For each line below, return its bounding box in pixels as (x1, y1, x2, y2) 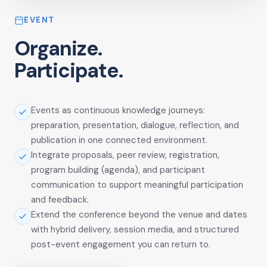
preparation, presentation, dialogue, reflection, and (31, 119, 239, 132)
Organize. (14, 35, 103, 63)
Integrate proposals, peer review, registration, (31, 149, 219, 162)
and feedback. (31, 194, 89, 206)
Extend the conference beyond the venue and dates (31, 209, 247, 221)
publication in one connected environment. (31, 134, 207, 147)
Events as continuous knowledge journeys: (31, 104, 205, 117)
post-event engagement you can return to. (31, 238, 210, 251)
